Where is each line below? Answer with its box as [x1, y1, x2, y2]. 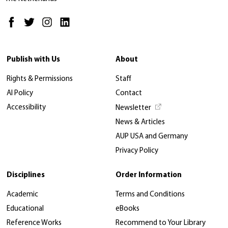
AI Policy [7, 90, 33, 98]
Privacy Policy [116, 147, 158, 155]
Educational [7, 205, 44, 213]
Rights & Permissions [7, 75, 73, 83]
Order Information [116, 172, 182, 180]
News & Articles [116, 119, 165, 127]
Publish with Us [7, 56, 60, 64]
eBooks [116, 205, 139, 213]
